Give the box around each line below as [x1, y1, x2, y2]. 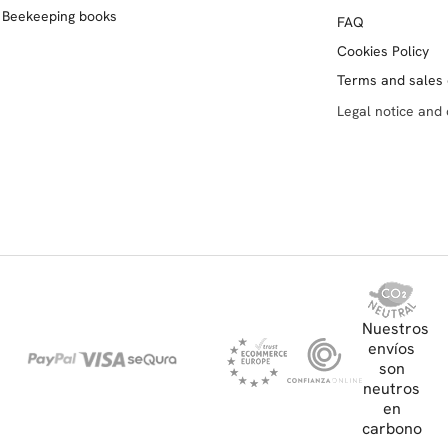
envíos [368, 337, 415, 359]
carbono [361, 417, 422, 439]
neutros [363, 377, 420, 399]
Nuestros [361, 317, 429, 339]
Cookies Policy [337, 41, 430, 60]
